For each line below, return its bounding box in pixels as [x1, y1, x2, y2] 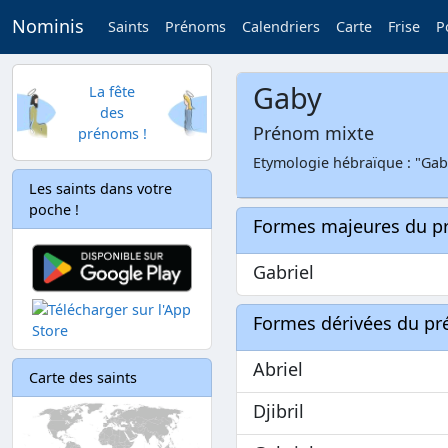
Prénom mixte [253, 121, 374, 145]
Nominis [12, 14, 84, 39]
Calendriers [242, 17, 320, 37]
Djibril [253, 399, 304, 423]
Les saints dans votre [29, 179, 172, 198]
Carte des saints [29, 367, 137, 387]
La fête [89, 82, 135, 101]
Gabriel [253, 260, 314, 284]
